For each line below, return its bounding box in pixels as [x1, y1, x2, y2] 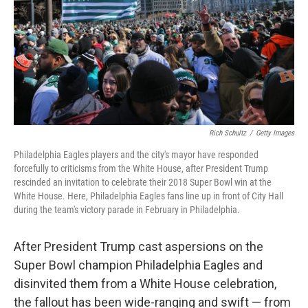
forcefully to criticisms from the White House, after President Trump [14, 163, 268, 174]
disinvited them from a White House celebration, [14, 276, 276, 291]
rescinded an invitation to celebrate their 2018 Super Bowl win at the [14, 177, 272, 188]
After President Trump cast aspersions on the [14, 239, 263, 254]
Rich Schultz [209, 129, 246, 137]
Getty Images [256, 129, 294, 137]
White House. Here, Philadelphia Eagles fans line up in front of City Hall [14, 190, 283, 201]
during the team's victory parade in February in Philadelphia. [14, 204, 240, 215]
